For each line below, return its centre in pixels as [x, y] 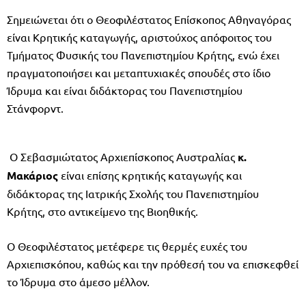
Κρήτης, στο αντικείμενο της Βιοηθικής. [102, 211]
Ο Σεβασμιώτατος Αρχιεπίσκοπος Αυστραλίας [122, 156]
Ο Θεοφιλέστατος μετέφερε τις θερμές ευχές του [127, 246]
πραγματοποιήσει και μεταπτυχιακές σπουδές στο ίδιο [139, 72]
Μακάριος [32, 175]
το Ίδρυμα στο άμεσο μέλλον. [78, 281]
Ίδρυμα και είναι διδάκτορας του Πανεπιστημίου [125, 90]
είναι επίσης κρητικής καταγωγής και [150, 175]
